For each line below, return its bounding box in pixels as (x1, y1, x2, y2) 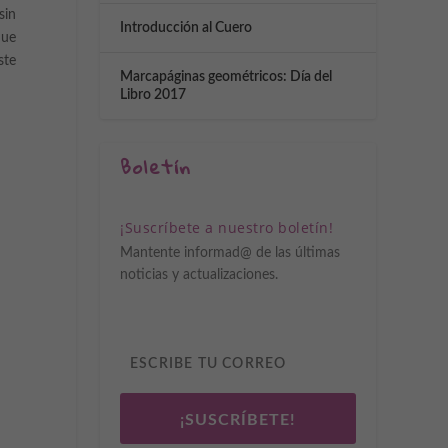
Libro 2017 (120, 88, 186, 103)
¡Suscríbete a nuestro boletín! (120, 218, 333, 238)
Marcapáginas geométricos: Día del (120, 70, 332, 85)
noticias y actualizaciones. (120, 268, 278, 283)
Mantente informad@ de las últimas (120, 246, 340, 261)
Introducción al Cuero (120, 21, 252, 36)
